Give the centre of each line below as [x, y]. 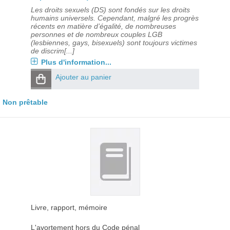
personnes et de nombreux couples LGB [96, 34]
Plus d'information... [76, 62]
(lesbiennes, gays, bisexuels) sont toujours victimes [114, 43]
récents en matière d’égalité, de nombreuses [103, 26]
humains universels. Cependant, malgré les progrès [114, 18]
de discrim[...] [52, 51]
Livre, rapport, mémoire [69, 207]
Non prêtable [25, 102]
